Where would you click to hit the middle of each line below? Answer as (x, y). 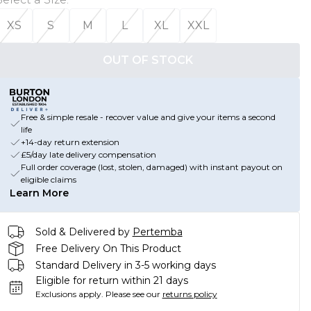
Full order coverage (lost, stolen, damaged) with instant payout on (151, 167)
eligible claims (48, 179)
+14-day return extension (70, 142)
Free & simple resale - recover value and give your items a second (148, 117)
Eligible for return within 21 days (111, 280)
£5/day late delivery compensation (88, 154)
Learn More (39, 193)
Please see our (133, 294)
